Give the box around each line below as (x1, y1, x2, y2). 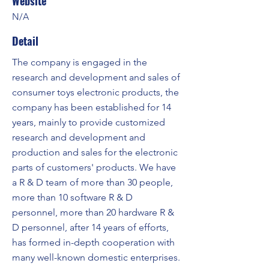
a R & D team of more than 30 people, (12, 177, 173, 188)
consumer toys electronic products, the (12, 86, 179, 98)
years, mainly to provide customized (12, 116, 165, 128)
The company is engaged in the (12, 56, 147, 68)
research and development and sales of (12, 71, 180, 83)
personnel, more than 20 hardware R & (12, 207, 174, 218)
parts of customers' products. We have (12, 162, 176, 173)
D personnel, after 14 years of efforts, (12, 222, 169, 233)
